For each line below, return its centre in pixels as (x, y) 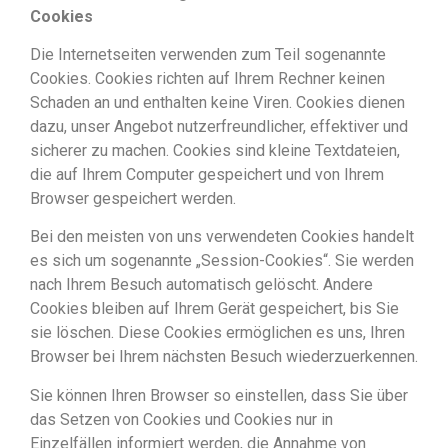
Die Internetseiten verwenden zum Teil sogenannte (208, 55)
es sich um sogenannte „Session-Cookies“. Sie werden (222, 261)
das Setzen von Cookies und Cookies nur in (181, 419)
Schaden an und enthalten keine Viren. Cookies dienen (217, 103)
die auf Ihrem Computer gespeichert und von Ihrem (207, 175)
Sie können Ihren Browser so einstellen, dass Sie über (219, 395)
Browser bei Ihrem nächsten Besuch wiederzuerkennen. (224, 357)
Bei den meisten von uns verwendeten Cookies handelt (222, 237)
